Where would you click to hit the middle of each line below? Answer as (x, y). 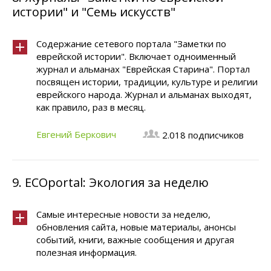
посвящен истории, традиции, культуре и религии (147, 82)
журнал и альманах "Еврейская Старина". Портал (143, 69)
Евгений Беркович (76, 134)
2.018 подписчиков (203, 135)
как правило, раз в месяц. (91, 107)
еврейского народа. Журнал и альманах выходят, (144, 94)
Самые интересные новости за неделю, (123, 214)
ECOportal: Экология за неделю (117, 182)
